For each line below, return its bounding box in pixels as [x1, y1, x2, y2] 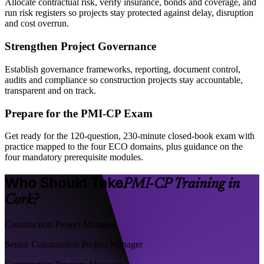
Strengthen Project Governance [5, 40, 156, 53]
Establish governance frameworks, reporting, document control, [5, 64, 240, 74]
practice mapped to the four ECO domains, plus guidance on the [5, 141, 243, 152]
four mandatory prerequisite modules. [5, 152, 143, 163]
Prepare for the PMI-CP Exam [5, 107, 153, 120]
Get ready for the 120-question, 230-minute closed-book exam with [5, 131, 255, 141]
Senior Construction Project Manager [5, 239, 143, 250]
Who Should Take [5, 174, 123, 192]
